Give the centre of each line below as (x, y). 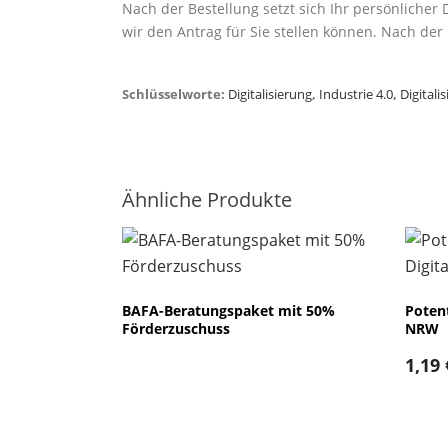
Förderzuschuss (176, 329)
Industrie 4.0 (356, 94)
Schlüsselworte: (175, 94)
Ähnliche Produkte (207, 200)
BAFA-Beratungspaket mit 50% (228, 311)
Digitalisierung (270, 94)
